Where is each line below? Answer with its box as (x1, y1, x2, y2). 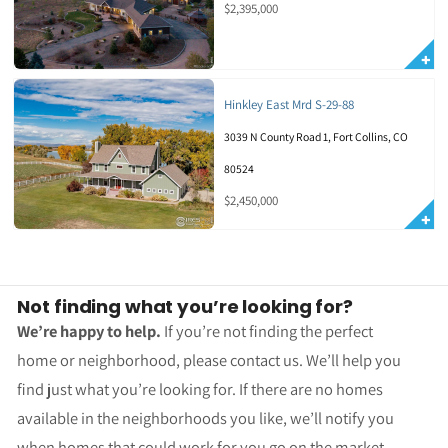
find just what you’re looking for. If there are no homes (17, 378, 384, 401)
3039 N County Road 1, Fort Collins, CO (223, 129, 408, 145)
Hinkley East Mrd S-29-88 (223, 96, 354, 114)
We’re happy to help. (17, 320, 162, 343)
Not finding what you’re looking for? (17, 294, 353, 320)
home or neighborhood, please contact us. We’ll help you (17, 349, 402, 372)
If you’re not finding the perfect (161, 320, 374, 343)
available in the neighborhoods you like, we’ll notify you (17, 407, 395, 430)
